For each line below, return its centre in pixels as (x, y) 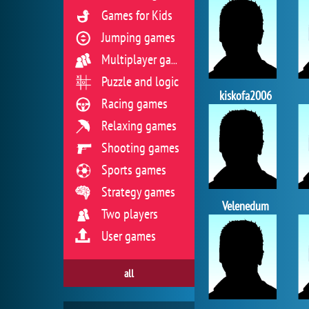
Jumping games (138, 37)
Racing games (134, 103)
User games (129, 236)
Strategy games (138, 192)
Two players (130, 214)
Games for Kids (137, 15)
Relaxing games (139, 126)
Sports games (134, 170)
